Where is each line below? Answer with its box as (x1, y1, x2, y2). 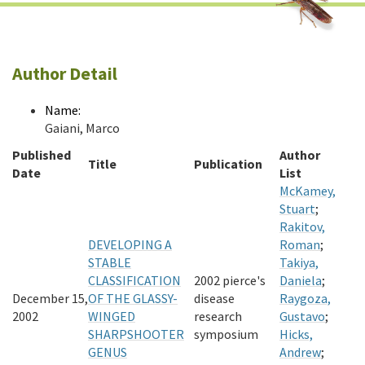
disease (194, 290, 235, 306)
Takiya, (279, 254, 319, 270)
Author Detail (12, 62, 117, 85)
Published (12, 147, 71, 163)
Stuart (279, 200, 315, 217)
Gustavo (279, 308, 325, 324)
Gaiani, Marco (45, 120, 120, 136)
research (194, 308, 242, 324)
